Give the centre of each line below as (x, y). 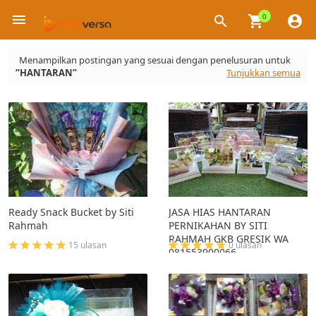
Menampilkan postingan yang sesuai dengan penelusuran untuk (155, 60)
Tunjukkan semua (263, 73)
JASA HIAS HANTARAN (220, 212)
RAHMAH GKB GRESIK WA (229, 239)
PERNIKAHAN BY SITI (218, 225)
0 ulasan (245, 245)
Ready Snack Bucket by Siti (71, 212)
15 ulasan (87, 245)
